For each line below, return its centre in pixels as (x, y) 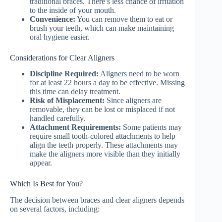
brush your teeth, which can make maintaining (102, 28)
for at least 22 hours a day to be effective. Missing (107, 83)
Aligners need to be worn (139, 74)
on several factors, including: (55, 209)
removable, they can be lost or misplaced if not (102, 110)
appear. (41, 163)
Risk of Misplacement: (67, 101)
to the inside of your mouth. (73, 10)
